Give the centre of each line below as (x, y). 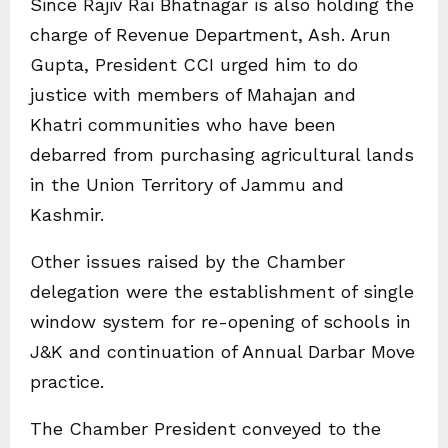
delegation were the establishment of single (222, 291)
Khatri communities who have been (183, 124)
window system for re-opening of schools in (220, 321)
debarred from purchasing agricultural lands (222, 154)
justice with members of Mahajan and (196, 94)
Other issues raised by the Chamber (187, 261)
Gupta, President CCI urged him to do (194, 64)
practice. (67, 381)
